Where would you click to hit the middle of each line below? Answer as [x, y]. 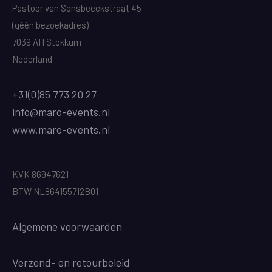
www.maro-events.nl [61, 129]
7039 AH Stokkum [47, 42]
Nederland [32, 59]
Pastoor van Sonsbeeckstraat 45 [77, 8]
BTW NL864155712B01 [55, 191]
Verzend [32, 262]
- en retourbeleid [90, 262]
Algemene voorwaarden [67, 226]
